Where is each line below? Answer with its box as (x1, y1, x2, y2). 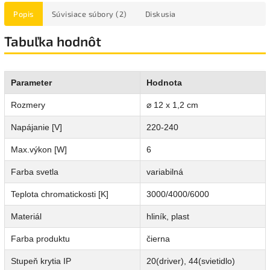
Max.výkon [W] (11, 145, 67, 155)
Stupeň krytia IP (11, 256, 71, 266)
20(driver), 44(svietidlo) (146, 256, 235, 266)
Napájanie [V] (11, 122, 62, 133)
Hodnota (146, 78, 182, 88)
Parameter (11, 78, 52, 88)
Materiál (11, 212, 42, 222)
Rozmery (11, 100, 45, 110)
